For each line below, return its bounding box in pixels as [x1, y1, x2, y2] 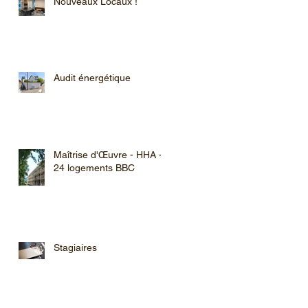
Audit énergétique [54, 71, 131, 83]
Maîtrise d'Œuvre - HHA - [54, 148, 162, 160]
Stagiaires [54, 241, 97, 253]
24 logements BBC [54, 162, 135, 173]
